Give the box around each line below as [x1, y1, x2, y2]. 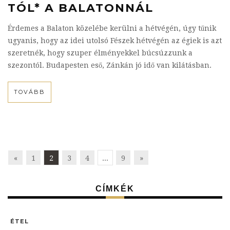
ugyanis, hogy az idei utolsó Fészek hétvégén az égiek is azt [8, 36, 222, 45]
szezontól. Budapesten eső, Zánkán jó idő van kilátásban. [8, 61, 212, 69]
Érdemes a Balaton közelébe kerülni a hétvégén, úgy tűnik [8, 24, 216, 32]
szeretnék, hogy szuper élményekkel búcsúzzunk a [8, 49, 193, 57]
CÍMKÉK [95, 184, 135, 193]
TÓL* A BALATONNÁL [8, 1, 154, 15]
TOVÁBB [14, 88, 45, 95]
